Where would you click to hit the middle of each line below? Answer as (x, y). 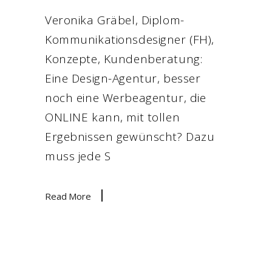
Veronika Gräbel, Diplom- (115, 20)
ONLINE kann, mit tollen (113, 117)
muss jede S (78, 156)
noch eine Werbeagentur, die (126, 98)
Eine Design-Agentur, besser (123, 78)
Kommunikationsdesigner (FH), (130, 39)
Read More (68, 196)
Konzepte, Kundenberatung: (124, 59)
